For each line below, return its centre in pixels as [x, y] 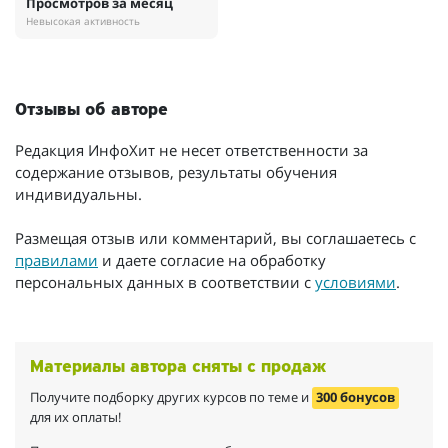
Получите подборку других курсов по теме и [171, 398]
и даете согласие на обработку [212, 259]
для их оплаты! [75, 418]
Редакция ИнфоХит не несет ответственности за [191, 149]
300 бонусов [355, 398]
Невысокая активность [83, 20]
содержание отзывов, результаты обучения [176, 171]
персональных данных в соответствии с [165, 281]
